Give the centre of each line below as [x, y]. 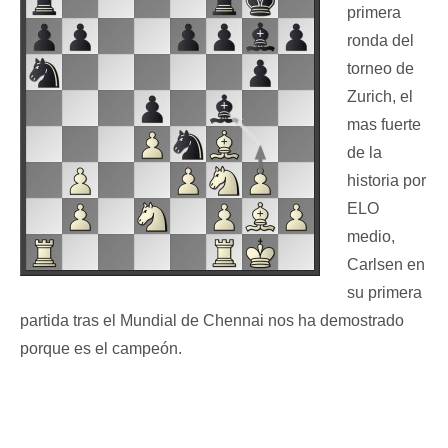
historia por [386, 181]
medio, [370, 237]
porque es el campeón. [101, 349]
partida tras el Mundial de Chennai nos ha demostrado [212, 321]
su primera [384, 293]
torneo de [380, 69]
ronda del [380, 41]
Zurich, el [379, 97]
